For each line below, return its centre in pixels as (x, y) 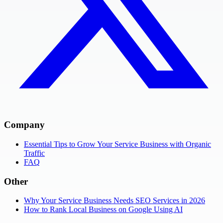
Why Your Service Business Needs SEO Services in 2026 (114, 201)
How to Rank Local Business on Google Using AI (103, 210)
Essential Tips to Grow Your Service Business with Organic (117, 144)
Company (24, 125)
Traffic (34, 153)
